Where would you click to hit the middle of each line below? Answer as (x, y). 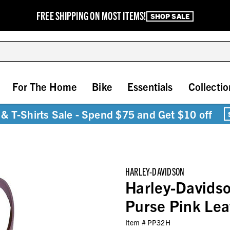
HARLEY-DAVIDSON (155, 171)
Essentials (150, 87)
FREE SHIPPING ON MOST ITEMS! (91, 15)
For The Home (45, 87)
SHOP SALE (170, 16)
